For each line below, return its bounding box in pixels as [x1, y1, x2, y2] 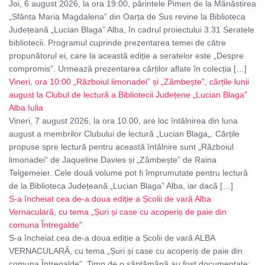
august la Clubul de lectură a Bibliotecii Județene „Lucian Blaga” [9, 90, 247, 100]
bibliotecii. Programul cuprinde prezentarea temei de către [9, 38, 226, 48]
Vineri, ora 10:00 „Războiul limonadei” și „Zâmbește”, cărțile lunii [9, 77, 249, 87]
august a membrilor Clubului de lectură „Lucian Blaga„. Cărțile [9, 129, 240, 139]
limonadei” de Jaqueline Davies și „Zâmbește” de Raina [9, 155, 216, 165]
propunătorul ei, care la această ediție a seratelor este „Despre [9, 51, 244, 61]
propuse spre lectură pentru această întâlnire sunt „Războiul [9, 142, 234, 152]
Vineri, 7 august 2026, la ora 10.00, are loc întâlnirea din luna [9, 116, 238, 126]
